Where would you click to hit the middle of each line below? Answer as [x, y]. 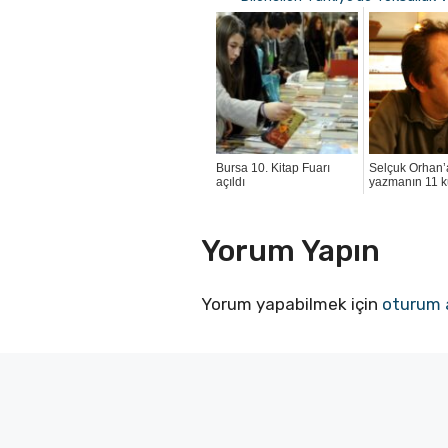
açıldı [231, 181]
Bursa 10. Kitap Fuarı [273, 167]
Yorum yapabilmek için [292, 304]
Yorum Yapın [291, 251]
